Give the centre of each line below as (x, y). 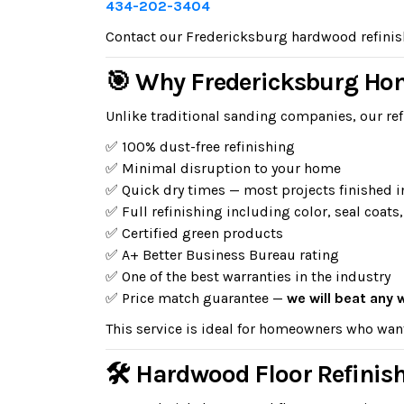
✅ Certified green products (194, 233)
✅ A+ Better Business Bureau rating (222, 255)
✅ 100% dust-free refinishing (200, 147)
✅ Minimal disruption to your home (223, 168)
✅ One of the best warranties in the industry (248, 276)
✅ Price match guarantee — (196, 298)
